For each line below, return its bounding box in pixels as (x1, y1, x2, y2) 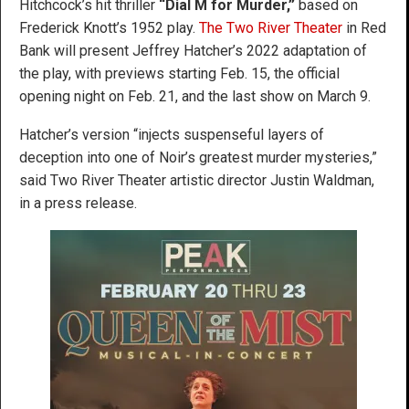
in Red (342, 18, 386, 37)
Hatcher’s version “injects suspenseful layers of (19, 125, 324, 143)
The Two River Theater (199, 18, 342, 37)
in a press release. (19, 194, 137, 212)
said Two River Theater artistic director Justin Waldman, (19, 171, 374, 189)
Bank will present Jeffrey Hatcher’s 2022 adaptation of (19, 41, 367, 59)
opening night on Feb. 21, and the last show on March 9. (19, 87, 371, 105)
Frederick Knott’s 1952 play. (19, 18, 199, 37)
